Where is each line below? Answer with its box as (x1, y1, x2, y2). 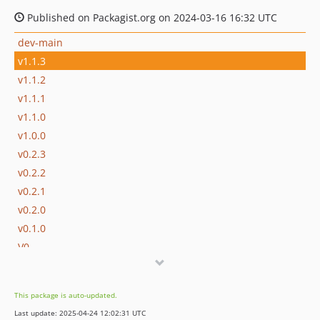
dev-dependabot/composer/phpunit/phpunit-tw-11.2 (18, 258, 271, 272)
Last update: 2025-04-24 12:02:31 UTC (14, 308, 146, 318)
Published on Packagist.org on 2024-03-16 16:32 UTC (24, 11, 277, 24)
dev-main (18, 35, 63, 49)
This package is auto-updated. (14, 290, 117, 300)
